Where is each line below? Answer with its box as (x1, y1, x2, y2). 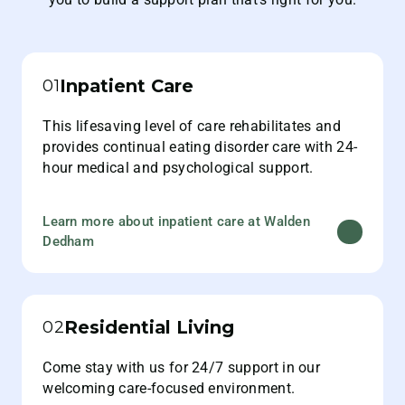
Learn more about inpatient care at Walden (42, 213, 311, 231)
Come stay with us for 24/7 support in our (42, 358, 321, 376)
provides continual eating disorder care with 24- (42, 137, 358, 155)
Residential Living (63, 316, 234, 338)
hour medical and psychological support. (42, 158, 314, 176)
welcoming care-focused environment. (42, 379, 296, 397)
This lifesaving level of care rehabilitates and (42, 117, 342, 135)
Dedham (42, 233, 95, 250)
